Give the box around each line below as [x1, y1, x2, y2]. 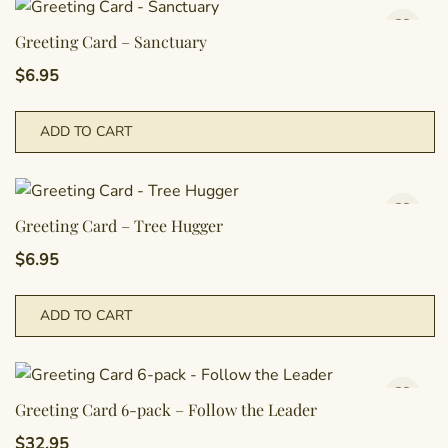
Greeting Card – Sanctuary [15, 31, 207, 52]
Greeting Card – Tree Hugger [15, 215, 223, 236]
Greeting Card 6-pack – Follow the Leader [15, 399, 317, 420]
